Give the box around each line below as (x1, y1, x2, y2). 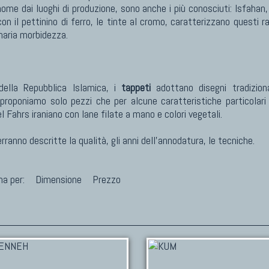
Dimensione (33, 172, 84, 186)
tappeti (121, 80, 151, 94)
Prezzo (90, 172, 121, 186)
